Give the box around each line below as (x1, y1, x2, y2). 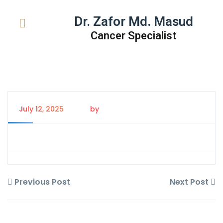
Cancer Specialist (91, 29, 177, 42)
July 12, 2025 (19, 104, 64, 114)
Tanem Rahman (101, 104, 159, 114)
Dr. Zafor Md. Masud (74, 14, 194, 29)
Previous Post (12, 176, 70, 188)
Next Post (170, 176, 211, 188)
